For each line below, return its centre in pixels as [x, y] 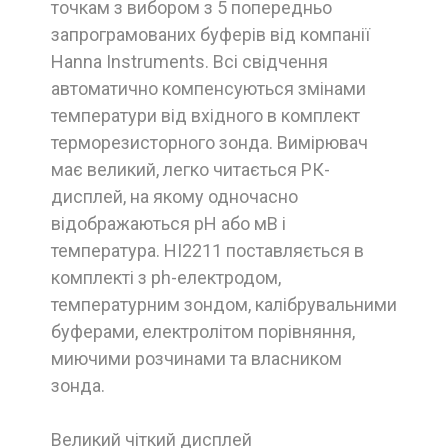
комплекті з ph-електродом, [166, 277]
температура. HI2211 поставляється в [207, 250]
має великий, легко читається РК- [190, 169]
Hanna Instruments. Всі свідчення [189, 61]
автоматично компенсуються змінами [208, 88]
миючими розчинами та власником [196, 358]
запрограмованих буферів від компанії [210, 34]
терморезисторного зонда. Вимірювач [209, 142]
